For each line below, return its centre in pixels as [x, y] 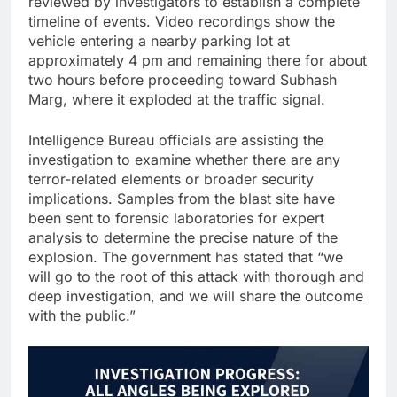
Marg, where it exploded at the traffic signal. [177, 99]
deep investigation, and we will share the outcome [196, 296]
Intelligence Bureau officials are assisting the [176, 140]
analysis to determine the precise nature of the [183, 237]
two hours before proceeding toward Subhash [183, 79]
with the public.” [82, 315]
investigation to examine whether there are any [184, 159]
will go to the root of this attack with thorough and [196, 276]
